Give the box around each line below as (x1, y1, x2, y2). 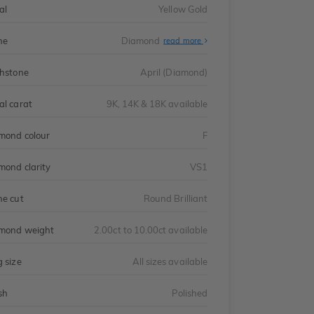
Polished (172, 287, 207, 298)
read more (163, 35, 203, 46)
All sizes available (132, 255, 207, 266)
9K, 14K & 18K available (106, 97, 207, 109)
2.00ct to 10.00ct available (94, 224, 207, 235)
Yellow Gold (158, 3, 207, 14)
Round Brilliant (144, 192, 207, 203)
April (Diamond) (140, 66, 207, 77)
